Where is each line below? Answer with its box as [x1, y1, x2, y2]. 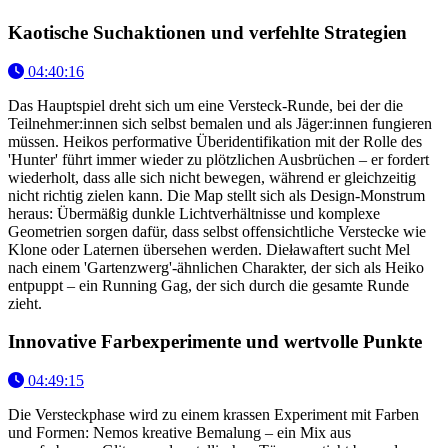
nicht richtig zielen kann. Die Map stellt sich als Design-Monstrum [8, 186, 425, 204]
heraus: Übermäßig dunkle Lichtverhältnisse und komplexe [8, 204, 380, 222]
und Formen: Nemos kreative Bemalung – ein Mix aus [8, 424, 351, 442]
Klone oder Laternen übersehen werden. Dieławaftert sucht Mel [8, 240, 410, 258]
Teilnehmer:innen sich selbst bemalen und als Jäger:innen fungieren [8, 114, 432, 132]
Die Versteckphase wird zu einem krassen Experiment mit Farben [8, 406, 419, 424]
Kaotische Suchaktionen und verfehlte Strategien [8, 21, 407, 43]
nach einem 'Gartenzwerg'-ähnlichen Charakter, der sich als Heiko [8, 258, 424, 276]
